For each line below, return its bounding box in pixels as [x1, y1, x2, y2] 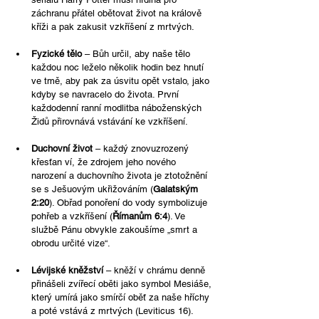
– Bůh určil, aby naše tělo [82, 48, 193, 60]
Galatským [153, 184, 201, 195]
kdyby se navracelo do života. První [31, 89, 182, 100]
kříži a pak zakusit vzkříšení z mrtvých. [31, 21, 194, 33]
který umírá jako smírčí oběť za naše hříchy [31, 292, 212, 303]
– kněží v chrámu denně [103, 265, 208, 276]
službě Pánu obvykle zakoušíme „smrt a [31, 224, 200, 236]
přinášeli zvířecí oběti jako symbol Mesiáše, [31, 278, 214, 290]
